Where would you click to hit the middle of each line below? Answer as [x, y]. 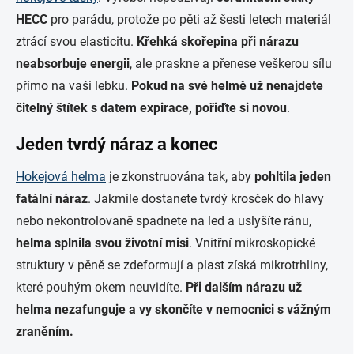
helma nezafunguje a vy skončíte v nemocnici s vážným [173, 309]
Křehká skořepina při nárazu [218, 41]
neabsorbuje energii [73, 63]
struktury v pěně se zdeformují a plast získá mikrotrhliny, [172, 265]
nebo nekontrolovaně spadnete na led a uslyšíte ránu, [164, 220]
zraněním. [45, 331]
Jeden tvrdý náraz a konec [117, 144]
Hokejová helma [61, 176]
